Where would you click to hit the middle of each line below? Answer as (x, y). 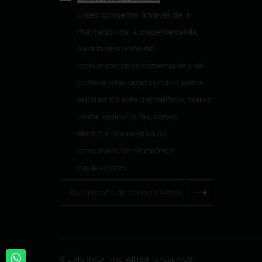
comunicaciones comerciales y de (140, 66)
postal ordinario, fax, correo (127, 117)
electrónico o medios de (122, 134)
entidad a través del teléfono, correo (144, 100)
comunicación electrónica (126, 151)
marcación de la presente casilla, (138, 32)
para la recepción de (116, 49)
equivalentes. (102, 168)
